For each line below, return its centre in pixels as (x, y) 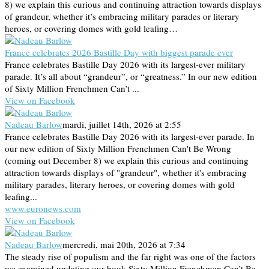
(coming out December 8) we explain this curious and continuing (127, 161)
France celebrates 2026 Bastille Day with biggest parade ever (119, 53)
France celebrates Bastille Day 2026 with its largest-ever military (125, 65)
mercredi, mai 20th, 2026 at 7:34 (124, 245)
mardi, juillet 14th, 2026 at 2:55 (122, 125)
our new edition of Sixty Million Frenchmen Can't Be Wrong (118, 149)
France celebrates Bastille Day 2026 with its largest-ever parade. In (130, 137)
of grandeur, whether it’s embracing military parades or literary (122, 17)
